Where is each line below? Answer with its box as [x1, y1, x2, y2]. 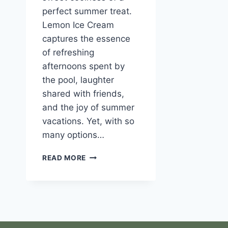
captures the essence [42, 34, 130, 44]
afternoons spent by [42, 61, 125, 72]
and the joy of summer [42, 102, 134, 113]
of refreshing [42, 47, 94, 58]
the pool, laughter [42, 75, 114, 85]
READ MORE [42, 154, 87, 162]
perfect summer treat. [42, 6, 132, 17]
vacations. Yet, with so [42, 116, 134, 127]
